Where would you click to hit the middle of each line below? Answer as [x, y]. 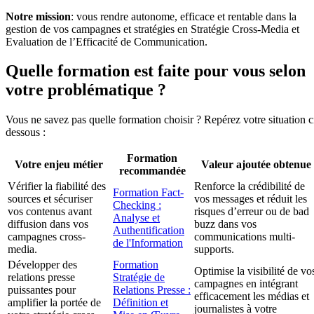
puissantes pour [42, 290]
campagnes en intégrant [246, 284]
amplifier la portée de [54, 303]
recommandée [152, 171]
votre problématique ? [86, 90]
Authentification [149, 231]
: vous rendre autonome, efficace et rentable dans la [184, 16]
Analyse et [136, 218]
